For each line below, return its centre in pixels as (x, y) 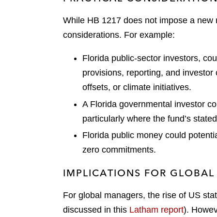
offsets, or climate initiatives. (137, 87)
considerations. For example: (119, 35)
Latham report (156, 210)
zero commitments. (119, 150)
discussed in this (96, 210)
